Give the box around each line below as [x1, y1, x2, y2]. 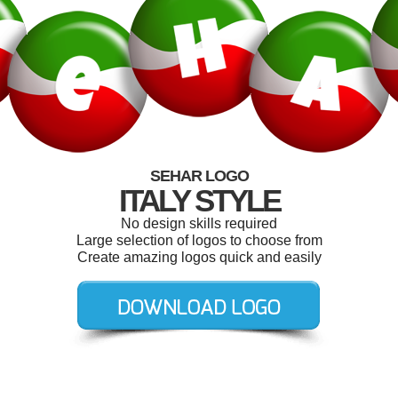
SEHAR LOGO [149, 167, 249, 185]
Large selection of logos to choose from [76, 233, 322, 248]
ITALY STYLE [118, 183, 280, 218]
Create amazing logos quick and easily [76, 250, 322, 265]
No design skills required [121, 216, 277, 231]
